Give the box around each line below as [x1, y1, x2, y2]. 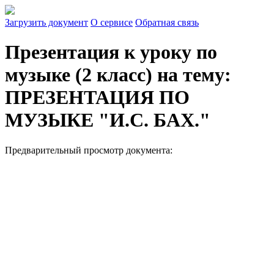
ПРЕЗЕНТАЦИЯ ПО [5, 86, 190, 109]
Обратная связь [135, 17, 199, 28]
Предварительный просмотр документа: [5, 144, 172, 155]
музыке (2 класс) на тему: [5, 64, 231, 86]
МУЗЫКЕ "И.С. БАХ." [5, 109, 210, 131]
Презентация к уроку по [5, 41, 217, 64]
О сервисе [91, 17, 133, 28]
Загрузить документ [5, 17, 88, 28]
